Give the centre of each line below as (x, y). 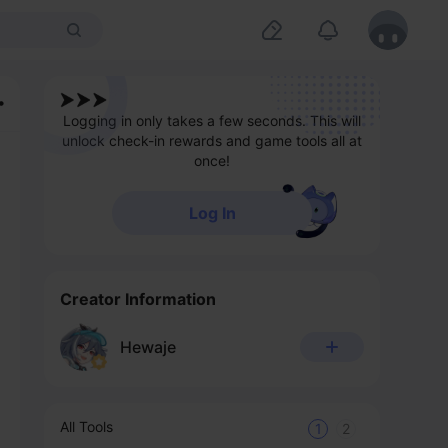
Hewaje (148, 347)
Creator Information (138, 299)
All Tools (86, 426)
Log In (212, 213)
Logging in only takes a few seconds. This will (212, 120)
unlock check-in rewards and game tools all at (212, 140)
